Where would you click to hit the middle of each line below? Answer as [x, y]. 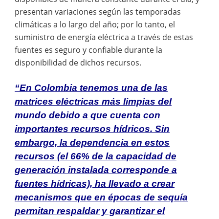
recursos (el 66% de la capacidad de [96, 156]
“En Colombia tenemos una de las [91, 88]
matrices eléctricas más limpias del [93, 102]
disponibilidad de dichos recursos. [78, 62]
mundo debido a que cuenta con [88, 115]
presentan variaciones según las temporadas [98, 11]
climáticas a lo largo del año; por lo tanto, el [95, 24]
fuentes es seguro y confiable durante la [88, 50]
